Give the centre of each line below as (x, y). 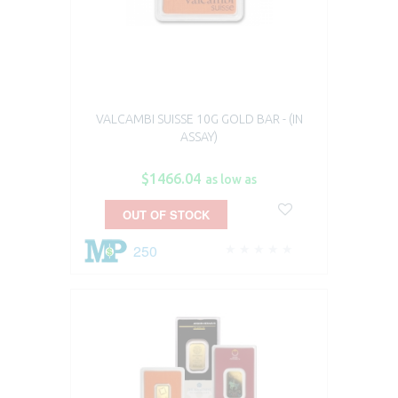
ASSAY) (199, 137)
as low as (231, 180)
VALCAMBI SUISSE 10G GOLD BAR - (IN (199, 119)
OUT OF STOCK (166, 215)
